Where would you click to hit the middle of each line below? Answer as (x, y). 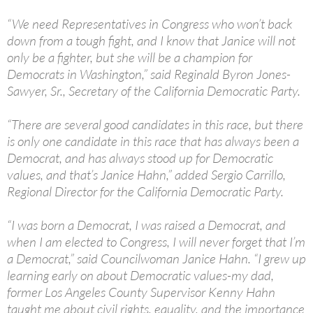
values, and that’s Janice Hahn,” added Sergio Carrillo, (146, 175)
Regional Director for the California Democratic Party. (145, 192)
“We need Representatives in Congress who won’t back (150, 24)
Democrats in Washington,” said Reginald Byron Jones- (149, 74)
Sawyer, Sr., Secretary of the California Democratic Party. (154, 91)
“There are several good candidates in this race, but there (155, 125)
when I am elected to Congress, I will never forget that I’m (156, 242)
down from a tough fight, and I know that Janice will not (151, 41)
